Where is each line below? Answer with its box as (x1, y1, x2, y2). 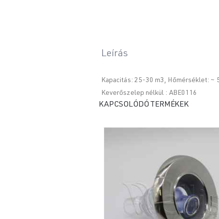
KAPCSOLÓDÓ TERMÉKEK (99, 101, 189, 109)
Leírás (101, 49, 128, 59)
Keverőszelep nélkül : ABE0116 (101, 89, 197, 97)
